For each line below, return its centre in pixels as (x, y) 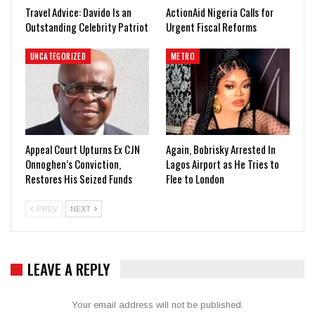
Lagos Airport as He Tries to (223, 163)
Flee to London (195, 178)
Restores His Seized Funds (79, 178)
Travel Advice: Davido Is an (78, 12)
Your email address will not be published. (157, 305)
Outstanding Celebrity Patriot (87, 26)
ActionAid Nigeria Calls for (220, 12)
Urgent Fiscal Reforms (211, 26)
